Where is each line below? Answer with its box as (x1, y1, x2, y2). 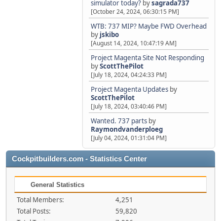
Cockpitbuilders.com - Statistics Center (12, 155, 147, 163)
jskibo (100, 30, 119, 39)
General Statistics (29, 181, 84, 188)
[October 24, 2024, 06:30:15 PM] (91, 7, 179, 16)
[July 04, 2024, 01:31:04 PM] (91, 134, 167, 142)
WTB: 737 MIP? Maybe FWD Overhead (91, 22, 207, 31)
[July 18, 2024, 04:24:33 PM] (91, 71, 167, 79)
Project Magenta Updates (91, 85, 168, 94)
